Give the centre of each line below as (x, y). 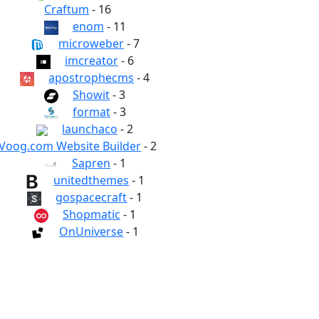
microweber (91, 43)
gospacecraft (91, 197)
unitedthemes (91, 180)
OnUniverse (91, 231)
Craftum (67, 9)
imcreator (91, 61)
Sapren (91, 163)
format (91, 112)
